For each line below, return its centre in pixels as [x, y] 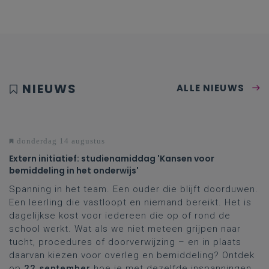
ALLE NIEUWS [210, 88]
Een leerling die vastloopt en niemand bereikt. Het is [130, 202]
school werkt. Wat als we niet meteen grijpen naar [125, 229]
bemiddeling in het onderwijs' [74, 171]
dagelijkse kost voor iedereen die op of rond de [120, 216]
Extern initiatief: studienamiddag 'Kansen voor [112, 159]
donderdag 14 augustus [60, 141]
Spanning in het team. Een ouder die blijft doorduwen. [134, 189]
